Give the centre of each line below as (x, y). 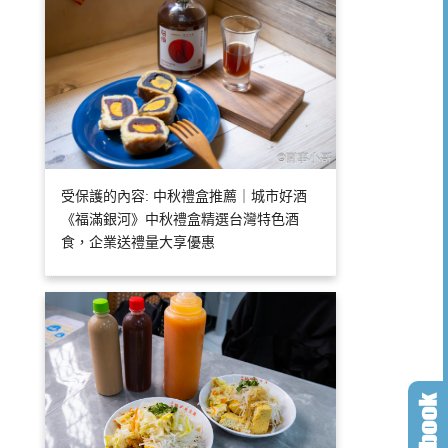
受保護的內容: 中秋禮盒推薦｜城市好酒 (184, 196)
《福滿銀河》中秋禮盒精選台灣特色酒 (180, 219)
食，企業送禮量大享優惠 (138, 242)
